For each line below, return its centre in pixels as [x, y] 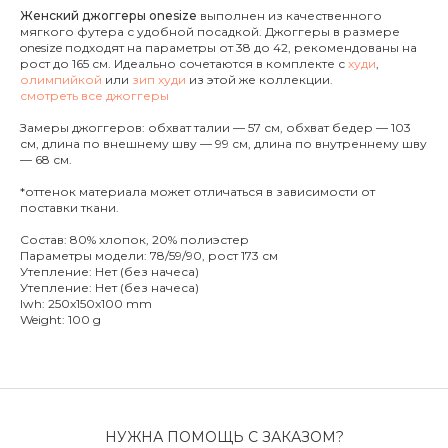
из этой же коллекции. [259, 80]
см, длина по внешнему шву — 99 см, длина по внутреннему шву [223, 144]
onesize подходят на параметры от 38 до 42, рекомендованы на [218, 48]
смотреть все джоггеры [94, 96]
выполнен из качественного [289, 16]
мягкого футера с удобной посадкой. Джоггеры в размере [210, 32]
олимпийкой [61, 80]
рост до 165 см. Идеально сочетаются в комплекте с [182, 64]
